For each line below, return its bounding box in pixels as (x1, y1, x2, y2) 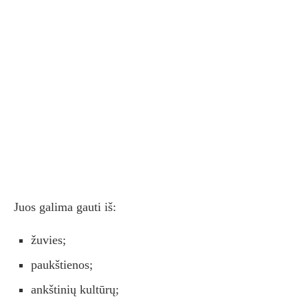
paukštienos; (31, 258, 93, 272)
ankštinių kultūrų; (31, 283, 119, 297)
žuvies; (31, 233, 66, 247)
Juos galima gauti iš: (14, 200, 116, 214)
